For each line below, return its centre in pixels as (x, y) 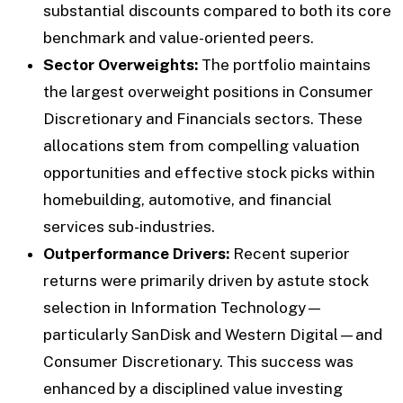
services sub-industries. (129, 226)
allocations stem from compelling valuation (201, 145)
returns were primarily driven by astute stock (206, 280)
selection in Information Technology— (183, 307)
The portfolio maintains (284, 64)
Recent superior (290, 253)
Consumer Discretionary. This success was (198, 361)
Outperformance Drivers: (136, 253)
